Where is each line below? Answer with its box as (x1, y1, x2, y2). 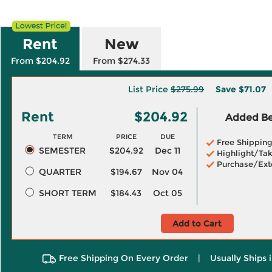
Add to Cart (172, 218, 222, 229)
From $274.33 (93, 55, 150, 66)
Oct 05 (152, 188, 182, 199)
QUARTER (38, 166, 81, 177)
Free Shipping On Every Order (58, 253, 188, 263)
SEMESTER (38, 145, 86, 156)
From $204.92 (10, 55, 70, 66)
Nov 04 (152, 166, 183, 177)
